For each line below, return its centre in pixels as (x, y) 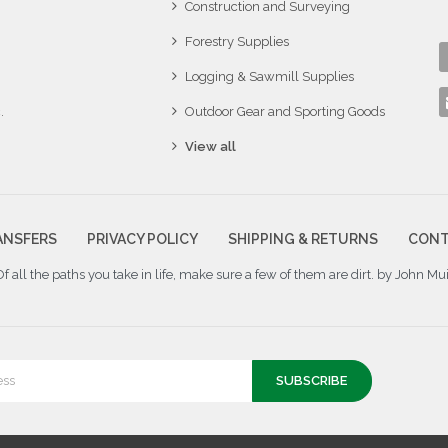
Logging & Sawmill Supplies (270, 76)
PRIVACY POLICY (143, 238)
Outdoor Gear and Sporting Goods (285, 111)
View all (211, 146)
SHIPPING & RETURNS (302, 238)
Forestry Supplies (237, 41)
